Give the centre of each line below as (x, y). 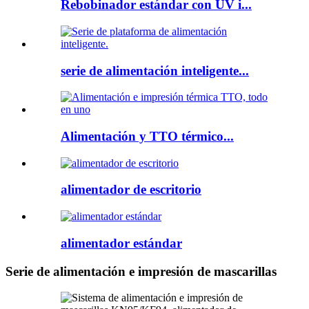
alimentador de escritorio (131, 190)
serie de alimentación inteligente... (155, 70)
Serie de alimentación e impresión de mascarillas (141, 271)
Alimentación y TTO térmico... (147, 136)
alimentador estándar (121, 243)
